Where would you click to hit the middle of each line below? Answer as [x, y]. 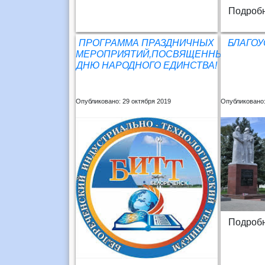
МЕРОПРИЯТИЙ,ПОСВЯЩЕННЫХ [153, 54]
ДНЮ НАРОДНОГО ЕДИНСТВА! [146, 65]
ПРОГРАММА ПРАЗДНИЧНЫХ [147, 43]
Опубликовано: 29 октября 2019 [123, 101]
